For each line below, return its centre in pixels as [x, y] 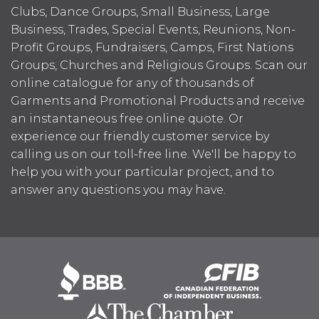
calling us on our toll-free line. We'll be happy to [153, 154]
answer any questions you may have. [118, 189]
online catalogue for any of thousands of [132, 83]
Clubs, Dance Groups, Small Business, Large [140, 11]
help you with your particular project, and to [142, 172]
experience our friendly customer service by [140, 136]
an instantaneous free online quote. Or [127, 118]
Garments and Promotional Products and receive [158, 100]
